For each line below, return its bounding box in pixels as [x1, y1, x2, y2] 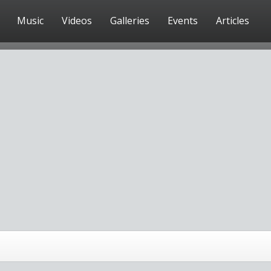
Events [168, 14, 198, 27]
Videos [62, 14, 92, 27]
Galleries [110, 14, 149, 27]
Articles [216, 14, 249, 27]
